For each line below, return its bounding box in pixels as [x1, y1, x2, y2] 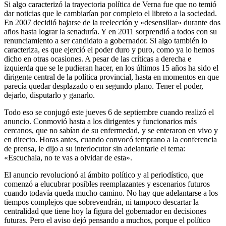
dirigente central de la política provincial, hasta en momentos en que [4, 73, 219, 82]
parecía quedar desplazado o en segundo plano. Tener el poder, [4, 82, 203, 91]
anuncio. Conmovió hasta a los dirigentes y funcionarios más [4, 117, 197, 126]
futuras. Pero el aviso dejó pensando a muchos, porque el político [4, 216, 210, 225]
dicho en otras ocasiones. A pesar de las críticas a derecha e [4, 54, 191, 64]
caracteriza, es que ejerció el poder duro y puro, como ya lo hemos [4, 45, 214, 54]
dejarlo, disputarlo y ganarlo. [4, 91, 95, 100]
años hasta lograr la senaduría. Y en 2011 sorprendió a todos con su [4, 27, 217, 36]
